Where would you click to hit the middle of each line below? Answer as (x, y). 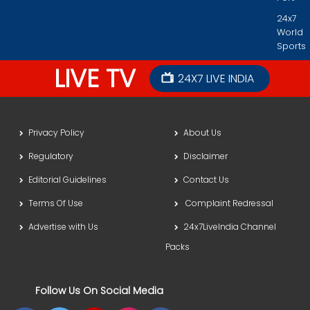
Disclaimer (208, 156)
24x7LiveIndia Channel (230, 227)
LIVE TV (95, 79)
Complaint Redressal (230, 203)
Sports (291, 46)
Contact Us (210, 180)
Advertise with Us (63, 227)
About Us (204, 133)
